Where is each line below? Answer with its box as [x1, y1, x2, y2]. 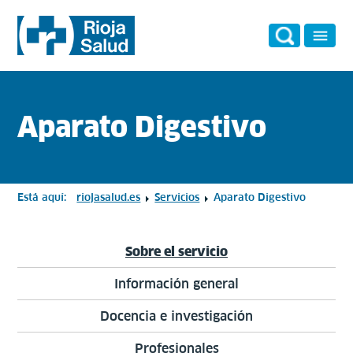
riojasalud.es [76, 191, 141, 203]
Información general [114, 277, 239, 291]
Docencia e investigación [100, 309, 253, 323]
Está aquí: [17, 191, 73, 203]
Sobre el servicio [125, 244, 228, 258]
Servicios [154, 191, 200, 203]
